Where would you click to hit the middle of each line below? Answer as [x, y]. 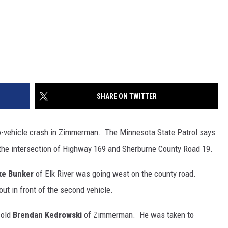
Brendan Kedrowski [47, 215]
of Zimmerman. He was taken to [138, 215]
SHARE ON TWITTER [127, 96]
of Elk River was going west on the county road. [116, 174]
